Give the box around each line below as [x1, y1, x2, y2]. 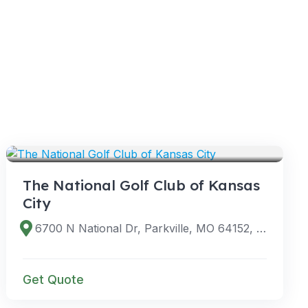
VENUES [31, 131, 67, 141]
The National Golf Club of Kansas [23, 175, 261, 194]
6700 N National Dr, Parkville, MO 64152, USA [256, 221, 266, 235]
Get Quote [23, 272, 85, 287]
